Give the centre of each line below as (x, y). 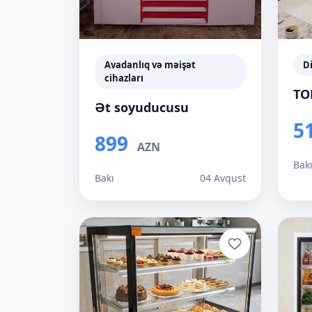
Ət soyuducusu (142, 107)
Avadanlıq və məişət (150, 65)
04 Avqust (223, 178)
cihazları (124, 78)
